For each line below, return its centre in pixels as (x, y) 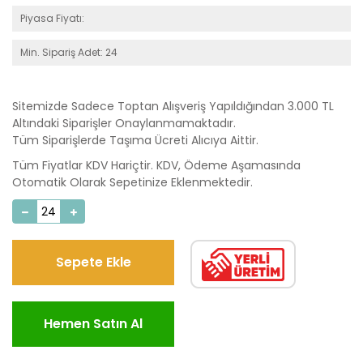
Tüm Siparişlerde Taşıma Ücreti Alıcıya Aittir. (135, 140)
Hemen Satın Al (93, 324)
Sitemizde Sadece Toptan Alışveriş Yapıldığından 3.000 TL (173, 106)
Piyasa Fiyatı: (52, 18)
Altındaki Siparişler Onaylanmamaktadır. (124, 123)
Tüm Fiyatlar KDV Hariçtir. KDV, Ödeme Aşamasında (156, 165)
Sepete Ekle (93, 262)
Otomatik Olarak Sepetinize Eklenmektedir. (132, 182)
